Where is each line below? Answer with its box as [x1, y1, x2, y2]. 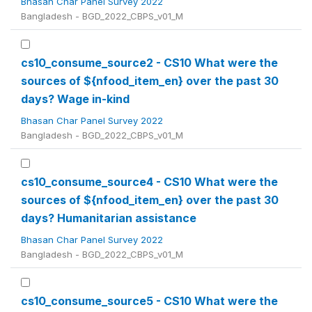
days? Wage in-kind [21, 92, 130, 106]
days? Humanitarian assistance [21, 211, 196, 225]
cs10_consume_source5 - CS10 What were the [21, 294, 278, 308]
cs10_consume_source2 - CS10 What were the [21, 56, 278, 70]
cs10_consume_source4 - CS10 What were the [21, 175, 278, 189]
